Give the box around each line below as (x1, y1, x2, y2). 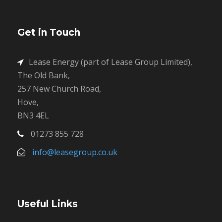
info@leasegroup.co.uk (32, 147, 117, 158)
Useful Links (17, 198, 78, 210)
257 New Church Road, (17, 83, 101, 95)
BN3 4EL (17, 110, 49, 121)
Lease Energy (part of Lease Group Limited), (29, 56, 192, 68)
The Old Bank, (17, 70, 70, 81)
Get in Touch (17, 27, 80, 39)
